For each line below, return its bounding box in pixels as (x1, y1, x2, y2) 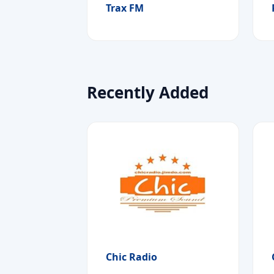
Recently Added (87, 81, 209, 103)
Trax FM (106, 1, 144, 15)
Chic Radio (106, 250, 157, 264)
